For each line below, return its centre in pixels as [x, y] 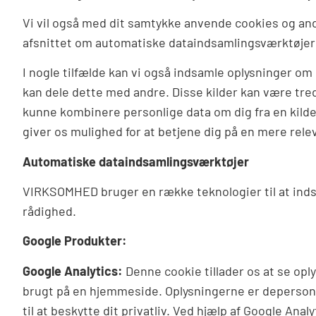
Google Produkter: [75, 241]
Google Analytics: [73, 271]
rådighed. [49, 211]
